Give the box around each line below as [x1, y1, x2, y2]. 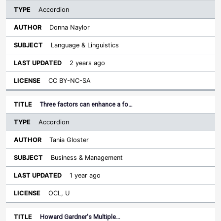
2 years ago [70, 59, 105, 67]
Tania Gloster [49, 136, 89, 144]
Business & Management [51, 154, 123, 161]
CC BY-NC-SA [48, 77, 91, 84]
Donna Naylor [49, 24, 90, 31]
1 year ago [70, 172, 101, 179]
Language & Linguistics [51, 41, 119, 49]
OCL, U [48, 189, 70, 197]
